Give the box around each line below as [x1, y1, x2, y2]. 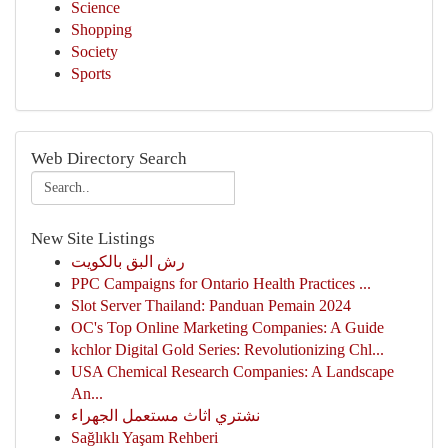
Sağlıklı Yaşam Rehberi [71, 429, 218, 446]
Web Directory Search [31, 149, 187, 168]
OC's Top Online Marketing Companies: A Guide [71, 319, 384, 336]
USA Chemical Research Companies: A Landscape [71, 363, 394, 380]
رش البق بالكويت [71, 253, 185, 270]
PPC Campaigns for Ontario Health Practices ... [71, 275, 371, 292]
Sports [71, 65, 111, 82]
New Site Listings [31, 229, 155, 248]
